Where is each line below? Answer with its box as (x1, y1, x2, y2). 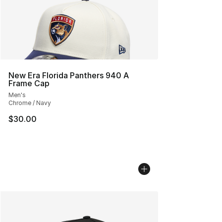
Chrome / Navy (8, 99, 51, 107)
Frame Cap (8, 78, 50, 88)
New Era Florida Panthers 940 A (8, 70, 129, 80)
